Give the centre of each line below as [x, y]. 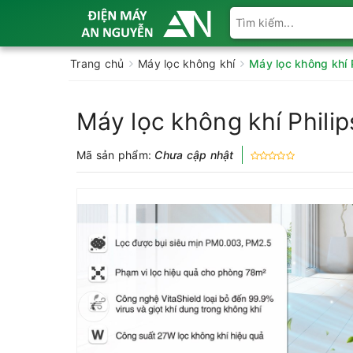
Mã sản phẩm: [116, 155]
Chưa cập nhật [194, 155]
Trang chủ [97, 63]
